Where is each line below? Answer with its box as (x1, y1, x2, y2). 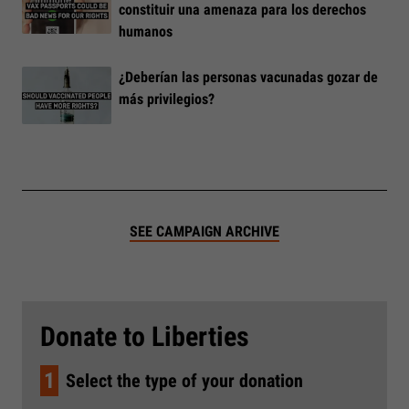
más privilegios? (119, 90, 215, 109)
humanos (119, 22, 173, 40)
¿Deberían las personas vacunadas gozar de (119, 68, 378, 87)
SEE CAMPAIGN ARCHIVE (130, 222, 279, 240)
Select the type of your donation (66, 369, 303, 392)
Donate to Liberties (40, 320, 249, 352)
